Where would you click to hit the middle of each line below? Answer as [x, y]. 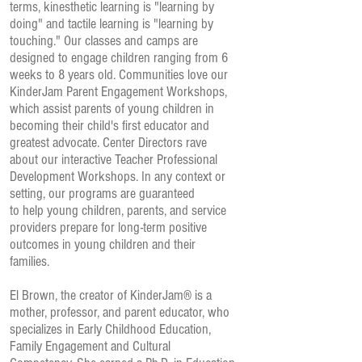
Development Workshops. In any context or [118, 177]
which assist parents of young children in [112, 109]
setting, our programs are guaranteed [102, 194]
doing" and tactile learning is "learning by [112, 24]
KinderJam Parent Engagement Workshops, [118, 92]
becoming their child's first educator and [109, 126]
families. [31, 261]
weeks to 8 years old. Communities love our [119, 75]
